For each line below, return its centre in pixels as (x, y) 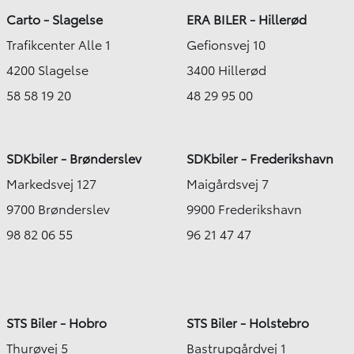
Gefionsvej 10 (226, 44)
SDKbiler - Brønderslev (74, 158)
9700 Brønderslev (58, 209)
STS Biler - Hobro (56, 322)
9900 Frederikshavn (244, 209)
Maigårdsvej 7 (228, 183)
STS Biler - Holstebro (248, 322)
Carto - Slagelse (55, 19)
